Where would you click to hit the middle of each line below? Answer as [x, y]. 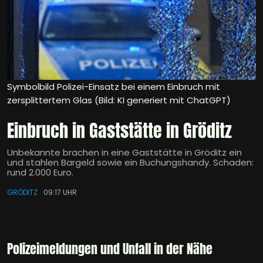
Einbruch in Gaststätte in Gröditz [119, 131]
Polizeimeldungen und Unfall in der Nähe [110, 249]
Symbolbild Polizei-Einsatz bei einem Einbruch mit [114, 87]
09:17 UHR [60, 193]
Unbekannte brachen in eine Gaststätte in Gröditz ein [124, 153]
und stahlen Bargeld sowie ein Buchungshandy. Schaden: [130, 163]
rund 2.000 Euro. [40, 173]
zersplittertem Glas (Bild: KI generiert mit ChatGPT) [119, 100]
